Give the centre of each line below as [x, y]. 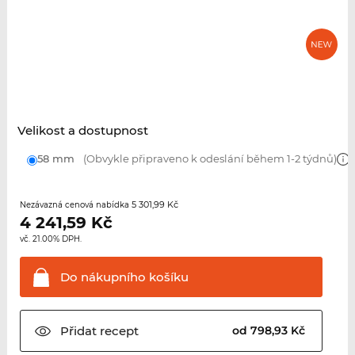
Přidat [78, 331]
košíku [167, 277]
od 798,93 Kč [271, 331]
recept [117, 331]
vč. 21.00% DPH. [50, 239]
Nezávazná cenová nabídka [75, 205]
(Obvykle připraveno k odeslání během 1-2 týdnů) [208, 159]
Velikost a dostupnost [82, 131]
